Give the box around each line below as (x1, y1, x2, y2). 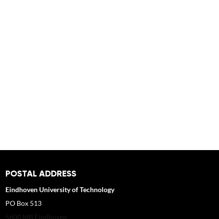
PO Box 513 (5, 199, 42, 207)
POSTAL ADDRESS (5, 168, 77, 179)
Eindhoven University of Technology (5, 185, 115, 194)
